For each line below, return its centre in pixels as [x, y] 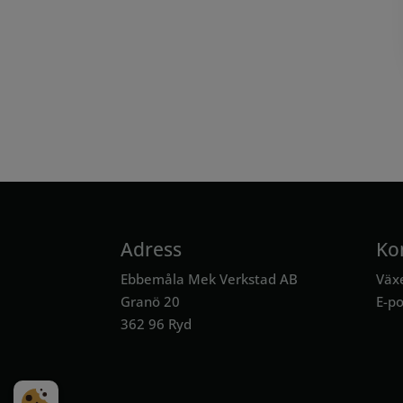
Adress [152, 249]
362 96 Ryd [157, 323]
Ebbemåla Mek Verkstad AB [210, 278]
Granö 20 [151, 301]
